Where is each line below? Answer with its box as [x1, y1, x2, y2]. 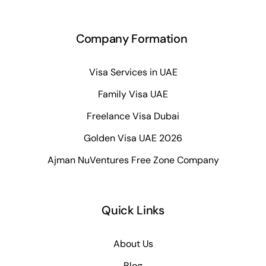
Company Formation [75, 31, 191, 47]
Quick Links [102, 202, 164, 218]
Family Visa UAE [98, 87, 168, 100]
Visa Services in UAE [88, 65, 178, 78]
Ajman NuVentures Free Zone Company [47, 153, 219, 166]
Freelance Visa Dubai [87, 109, 179, 122]
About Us [113, 237, 153, 250]
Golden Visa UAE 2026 [84, 131, 182, 144]
